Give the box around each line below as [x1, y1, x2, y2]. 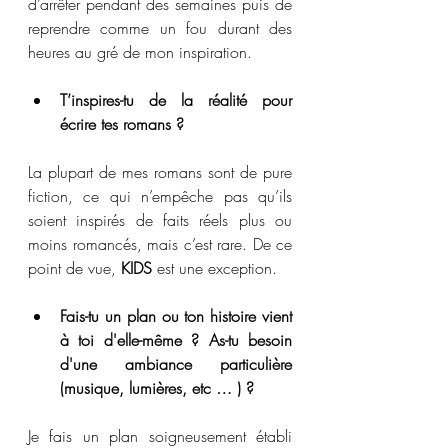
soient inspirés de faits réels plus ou [28, 209, 292, 231]
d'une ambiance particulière [60, 353, 292, 375]
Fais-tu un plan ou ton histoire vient [60, 305, 292, 327]
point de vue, [28, 257, 121, 279]
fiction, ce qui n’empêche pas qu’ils [28, 185, 292, 207]
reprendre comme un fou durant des [28, 17, 292, 39]
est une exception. [152, 257, 277, 279]
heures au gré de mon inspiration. [28, 41, 252, 63]
